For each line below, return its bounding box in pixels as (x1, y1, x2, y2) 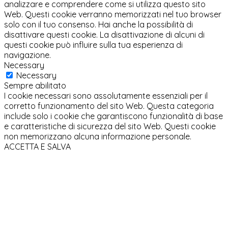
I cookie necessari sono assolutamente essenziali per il (4, 91, 208, 101)
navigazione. (4, 50, 51, 61)
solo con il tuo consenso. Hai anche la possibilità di (4, 19, 193, 30)
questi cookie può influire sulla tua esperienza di (4, 40, 183, 50)
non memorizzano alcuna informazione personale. (4, 131, 191, 142)
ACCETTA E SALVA (4, 141, 71, 152)
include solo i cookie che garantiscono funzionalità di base (4, 111, 223, 122)
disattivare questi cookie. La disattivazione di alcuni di (4, 30, 205, 40)
